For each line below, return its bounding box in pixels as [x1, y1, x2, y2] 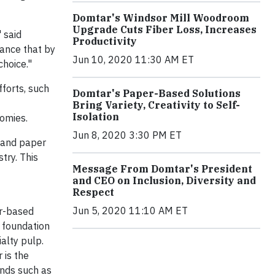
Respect [72, 186, 114, 199]
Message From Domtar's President [72, 163, 252, 176]
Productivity [72, 35, 137, 48]
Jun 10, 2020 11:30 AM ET [72, 53, 194, 66]
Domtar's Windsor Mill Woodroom [72, 12, 249, 25]
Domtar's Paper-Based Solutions [72, 87, 241, 100]
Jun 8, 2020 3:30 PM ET [72, 129, 182, 142]
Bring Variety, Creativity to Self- [72, 99, 240, 112]
